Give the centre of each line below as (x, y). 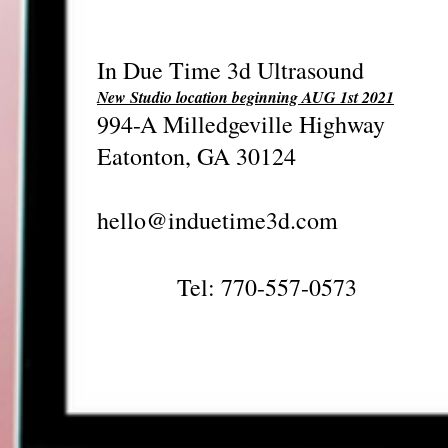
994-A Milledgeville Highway (245, 124)
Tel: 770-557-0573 (267, 287)
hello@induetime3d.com (217, 220)
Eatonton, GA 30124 (196, 156)
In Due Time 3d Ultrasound (230, 70)
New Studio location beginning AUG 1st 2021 (245, 97)
